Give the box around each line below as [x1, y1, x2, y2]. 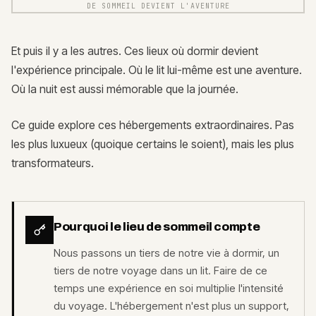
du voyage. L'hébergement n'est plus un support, [54, 298, 289, 312]
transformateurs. [11, 155, 94, 170]
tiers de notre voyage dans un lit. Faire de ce [54, 263, 267, 277]
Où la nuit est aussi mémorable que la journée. [11, 81, 238, 96]
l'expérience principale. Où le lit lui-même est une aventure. [11, 62, 302, 77]
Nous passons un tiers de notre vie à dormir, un [54, 245, 279, 260]
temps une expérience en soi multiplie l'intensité [54, 281, 284, 295]
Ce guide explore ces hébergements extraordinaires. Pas [11, 117, 294, 132]
